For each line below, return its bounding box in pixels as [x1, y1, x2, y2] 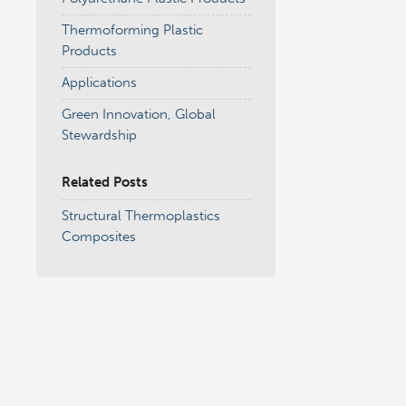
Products [61, 43, 117, 59]
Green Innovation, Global [61, 106, 216, 122]
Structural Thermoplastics [61, 207, 220, 224]
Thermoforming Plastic [61, 22, 203, 38]
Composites [61, 227, 136, 245]
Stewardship [61, 127, 137, 143]
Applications [61, 74, 137, 91]
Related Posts [61, 174, 148, 190]
